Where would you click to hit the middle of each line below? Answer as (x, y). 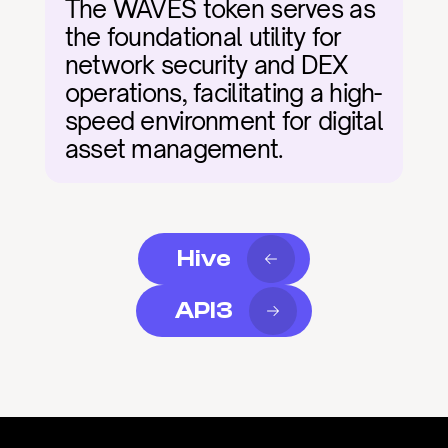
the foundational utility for (203, 37)
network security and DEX (206, 65)
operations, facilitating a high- (223, 93)
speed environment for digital (223, 121)
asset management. (174, 149)
